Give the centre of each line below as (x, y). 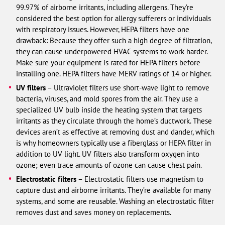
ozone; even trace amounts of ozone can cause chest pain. (109, 165)
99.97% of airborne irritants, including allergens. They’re (105, 7)
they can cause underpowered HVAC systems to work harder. (112, 51)
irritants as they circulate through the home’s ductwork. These (114, 121)
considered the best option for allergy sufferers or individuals (114, 18)
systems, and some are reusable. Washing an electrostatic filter (115, 201)
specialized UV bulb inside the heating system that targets (109, 109)
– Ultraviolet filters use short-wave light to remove (128, 87)
